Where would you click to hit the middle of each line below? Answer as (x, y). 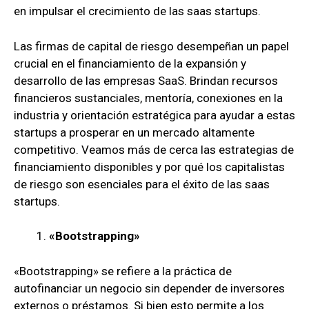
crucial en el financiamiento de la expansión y (130, 63)
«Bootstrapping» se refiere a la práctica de (123, 271)
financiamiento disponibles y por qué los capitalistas (149, 167)
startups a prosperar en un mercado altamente (134, 132)
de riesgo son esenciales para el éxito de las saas (142, 184)
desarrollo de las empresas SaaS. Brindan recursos (146, 80)
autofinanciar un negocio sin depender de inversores (149, 288)
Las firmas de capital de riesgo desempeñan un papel (151, 46)
